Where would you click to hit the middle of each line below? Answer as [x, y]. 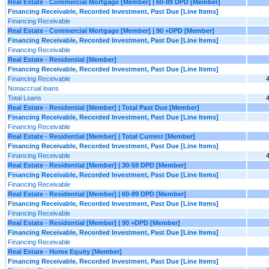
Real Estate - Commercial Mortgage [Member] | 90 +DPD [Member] [111, 30]
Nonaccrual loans [33, 88]
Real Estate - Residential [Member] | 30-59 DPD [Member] [97, 165]
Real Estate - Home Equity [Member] [65, 251]
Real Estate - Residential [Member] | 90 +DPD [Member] [94, 222]
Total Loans [25, 98]
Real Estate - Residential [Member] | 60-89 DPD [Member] [97, 194]
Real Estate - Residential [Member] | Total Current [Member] [101, 136]
